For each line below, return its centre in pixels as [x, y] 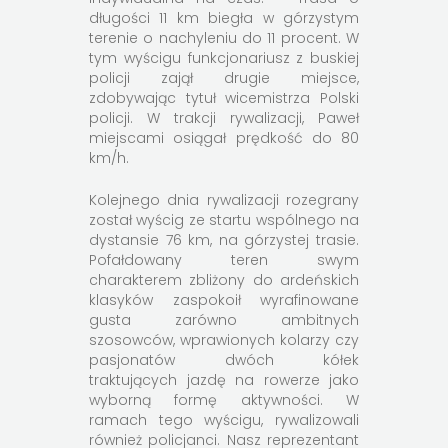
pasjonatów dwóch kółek [224, 360]
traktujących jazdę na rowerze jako [224, 380]
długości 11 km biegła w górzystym [224, 18]
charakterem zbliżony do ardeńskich [224, 280]
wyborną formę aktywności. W [224, 400]
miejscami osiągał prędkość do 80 [224, 138]
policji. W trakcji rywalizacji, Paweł [224, 118]
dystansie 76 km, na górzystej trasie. [224, 240]
